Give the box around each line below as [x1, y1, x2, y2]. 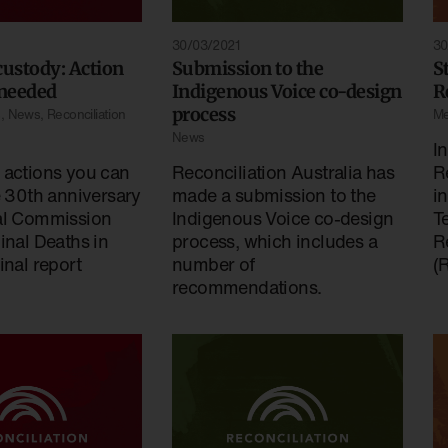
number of [171, 251, 255, 278]
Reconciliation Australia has [171, 159, 395, 186]
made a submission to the [171, 182, 376, 209]
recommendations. [171, 274, 322, 301]
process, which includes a [171, 228, 377, 255]
